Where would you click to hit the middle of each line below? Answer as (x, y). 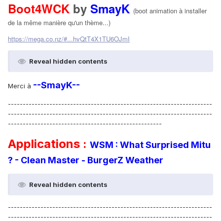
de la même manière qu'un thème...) (59, 22)
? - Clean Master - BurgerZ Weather (86, 160)
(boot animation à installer (170, 10)
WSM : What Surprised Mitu (150, 145)
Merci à (20, 86)
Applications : (49, 144)
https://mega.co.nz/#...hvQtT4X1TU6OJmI (69, 38)
